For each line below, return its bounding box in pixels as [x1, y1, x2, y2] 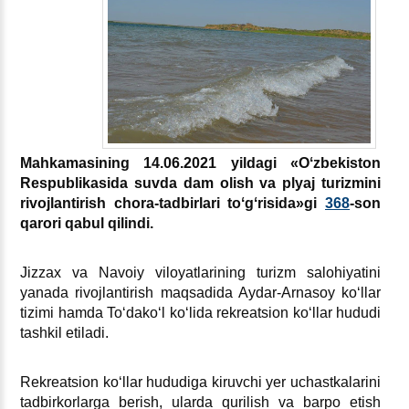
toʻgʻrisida [227, 195, 297, 211]
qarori [20, 215, 61, 231]
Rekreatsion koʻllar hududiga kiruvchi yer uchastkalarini [20, 374, 382, 390]
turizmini [321, 175, 382, 191]
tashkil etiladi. [20, 325, 109, 341]
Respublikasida [20, 175, 128, 191]
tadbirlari [158, 195, 220, 211]
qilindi [108, 215, 150, 231]
